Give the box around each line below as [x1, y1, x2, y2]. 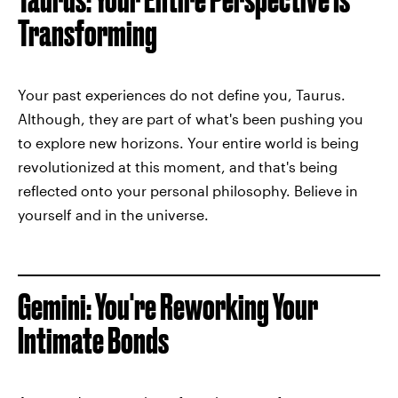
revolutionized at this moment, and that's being [18, 157, 338, 175]
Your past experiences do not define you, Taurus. [18, 85, 346, 103]
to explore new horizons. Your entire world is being [18, 133, 359, 151]
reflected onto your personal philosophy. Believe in [18, 181, 358, 199]
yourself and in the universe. [18, 205, 209, 223]
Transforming [18, 12, 157, 53]
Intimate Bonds [18, 320, 169, 361]
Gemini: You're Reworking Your [18, 286, 318, 327]
